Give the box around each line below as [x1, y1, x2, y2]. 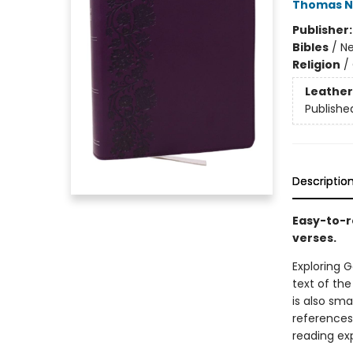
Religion [292, 57, 340, 72]
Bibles [292, 39, 329, 55]
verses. [292, 230, 336, 246]
